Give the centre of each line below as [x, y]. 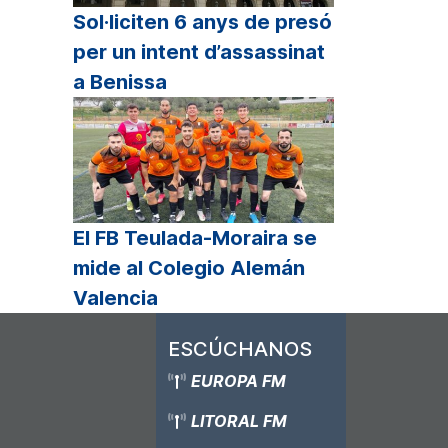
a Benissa [120, 82]
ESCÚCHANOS [240, 348]
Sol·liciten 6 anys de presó [202, 22]
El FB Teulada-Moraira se [195, 237]
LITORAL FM [239, 420]
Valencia [115, 297]
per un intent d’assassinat [199, 52]
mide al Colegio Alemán [189, 267]
